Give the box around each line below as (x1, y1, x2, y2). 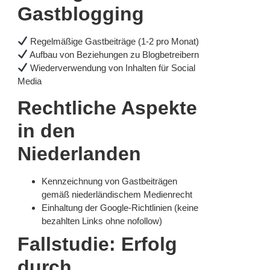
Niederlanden (17, 143, 141, 165)
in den (17, 120, 75, 142)
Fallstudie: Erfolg (17, 233, 177, 256)
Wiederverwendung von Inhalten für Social (28, 62, 196, 73)
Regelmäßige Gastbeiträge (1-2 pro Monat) (28, 36, 199, 46)
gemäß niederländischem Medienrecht (42, 189, 192, 200)
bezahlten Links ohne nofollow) (42, 216, 162, 227)
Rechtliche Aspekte (17, 97, 197, 119)
